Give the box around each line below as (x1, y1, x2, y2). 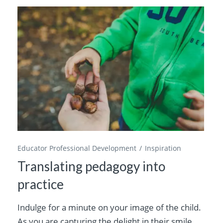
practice (17, 176, 64, 193)
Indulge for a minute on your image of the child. (17, 202, 202, 214)
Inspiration (145, 143, 182, 153)
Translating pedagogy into (17, 158, 166, 175)
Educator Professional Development (17, 143, 137, 153)
